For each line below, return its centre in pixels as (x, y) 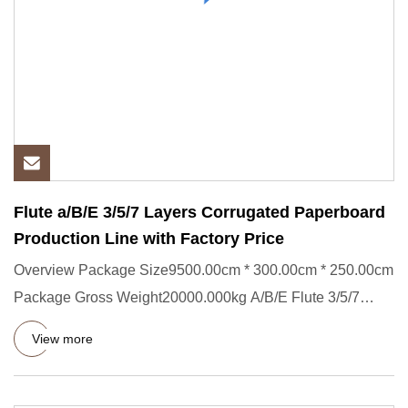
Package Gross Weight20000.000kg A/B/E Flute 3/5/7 (187, 297)
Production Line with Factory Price (149, 239)
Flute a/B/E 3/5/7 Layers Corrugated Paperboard (199, 212)
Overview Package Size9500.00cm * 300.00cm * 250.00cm (204, 270)
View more (62, 338)
